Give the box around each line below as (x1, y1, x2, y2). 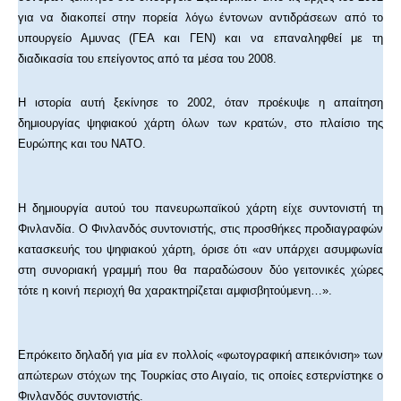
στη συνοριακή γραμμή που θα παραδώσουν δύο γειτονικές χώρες (18, 263, 383, 277)
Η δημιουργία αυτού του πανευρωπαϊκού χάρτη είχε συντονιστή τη (18, 201, 383, 216)
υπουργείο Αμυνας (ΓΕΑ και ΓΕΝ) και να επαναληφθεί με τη (18, 31, 383, 46)
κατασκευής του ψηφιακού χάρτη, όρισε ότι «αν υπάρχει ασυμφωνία (18, 243, 383, 257)
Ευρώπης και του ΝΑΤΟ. (18, 137, 146, 151)
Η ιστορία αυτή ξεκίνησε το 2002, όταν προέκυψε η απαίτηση (18, 96, 383, 110)
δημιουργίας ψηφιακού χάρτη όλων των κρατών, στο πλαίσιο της (18, 116, 383, 131)
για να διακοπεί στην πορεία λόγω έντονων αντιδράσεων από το (18, 11, 383, 25)
